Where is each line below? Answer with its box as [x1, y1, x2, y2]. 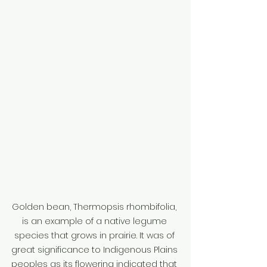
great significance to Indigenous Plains [11, 244, 180, 256]
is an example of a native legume [21, 215, 169, 227]
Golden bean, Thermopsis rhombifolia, [12, 201, 179, 213]
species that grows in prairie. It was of [14, 229, 177, 241]
